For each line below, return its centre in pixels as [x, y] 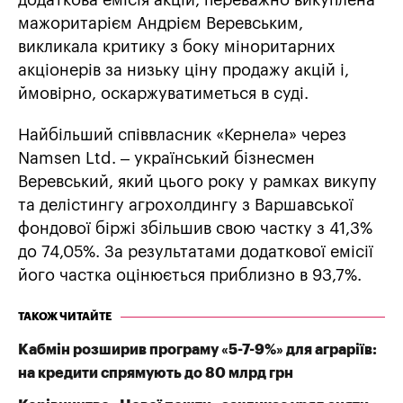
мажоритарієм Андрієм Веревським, [161, 24]
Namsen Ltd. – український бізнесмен [166, 159]
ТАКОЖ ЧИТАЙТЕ [65, 317]
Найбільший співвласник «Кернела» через [182, 135]
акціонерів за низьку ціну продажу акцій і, [184, 71]
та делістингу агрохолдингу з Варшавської [186, 206]
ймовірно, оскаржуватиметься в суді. [163, 94]
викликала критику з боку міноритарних [177, 47]
